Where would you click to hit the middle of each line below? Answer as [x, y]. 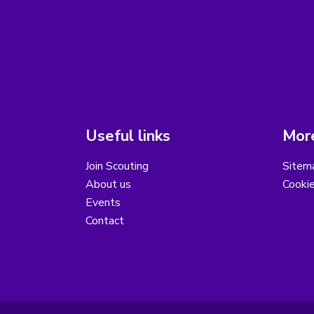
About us [108, 185]
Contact [105, 221]
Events [103, 203]
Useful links [128, 136]
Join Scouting [117, 166]
